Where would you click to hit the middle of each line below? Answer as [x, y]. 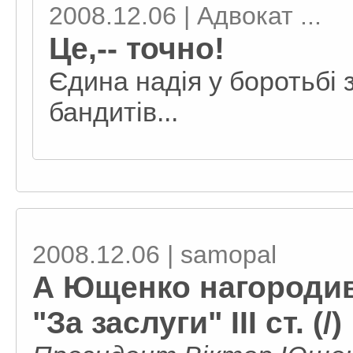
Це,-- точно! [137, 48]
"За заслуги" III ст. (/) [187, 322]
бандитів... [113, 112]
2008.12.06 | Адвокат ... [185, 16]
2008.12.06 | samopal [154, 255]
